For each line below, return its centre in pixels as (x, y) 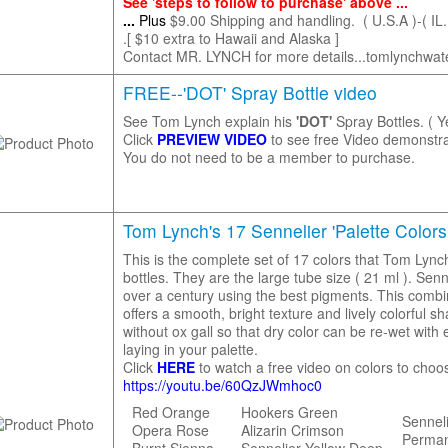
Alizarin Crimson (292, 430)
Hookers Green (289, 412)
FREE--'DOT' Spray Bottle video (249, 92)
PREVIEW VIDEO (211, 139)
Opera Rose (170, 430)
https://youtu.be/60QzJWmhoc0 (222, 385)
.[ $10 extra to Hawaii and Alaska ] (230, 38)
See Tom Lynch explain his (209, 121)
